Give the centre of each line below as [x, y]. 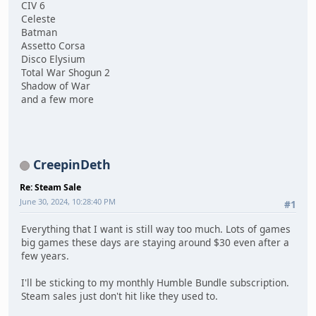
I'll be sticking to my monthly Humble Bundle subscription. [155, 283]
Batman [39, 32]
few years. [45, 256]
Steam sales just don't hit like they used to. [120, 296]
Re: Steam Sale [50, 187]
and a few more [57, 99]
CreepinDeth [72, 164]
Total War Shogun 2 [66, 73]
